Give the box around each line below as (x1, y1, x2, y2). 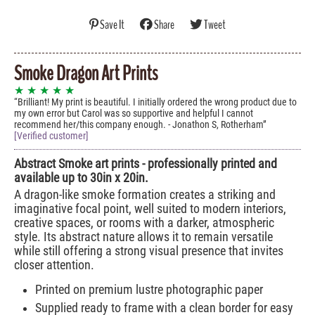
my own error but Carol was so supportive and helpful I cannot (14, 108, 253, 120)
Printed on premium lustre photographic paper (35, 283, 263, 297)
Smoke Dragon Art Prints (14, 60, 157, 88)
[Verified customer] (14, 130, 89, 143)
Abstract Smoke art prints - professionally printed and (14, 157, 277, 172)
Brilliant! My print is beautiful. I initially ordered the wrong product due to (18, 96, 297, 109)
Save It (98, 17, 126, 34)
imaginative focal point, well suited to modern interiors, (14, 202, 286, 217)
